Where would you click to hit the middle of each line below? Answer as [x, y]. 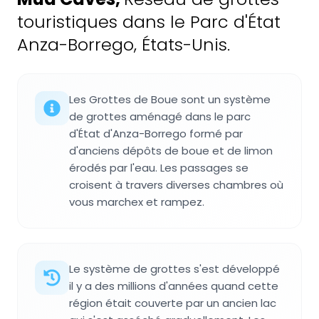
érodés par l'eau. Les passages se [159, 168]
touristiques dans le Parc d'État [149, 22]
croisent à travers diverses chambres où [176, 185]
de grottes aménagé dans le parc [160, 117]
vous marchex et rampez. [137, 202]
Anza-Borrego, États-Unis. [124, 45]
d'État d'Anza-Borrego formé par [156, 134]
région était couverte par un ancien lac [173, 303]
